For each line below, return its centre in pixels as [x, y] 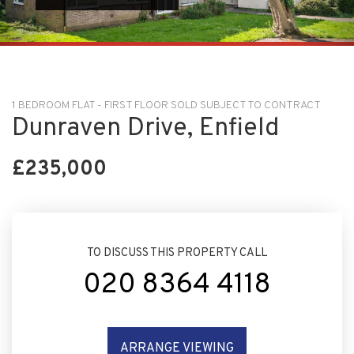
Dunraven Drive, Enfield [145, 128]
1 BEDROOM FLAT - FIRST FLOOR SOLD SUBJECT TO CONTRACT [166, 105]
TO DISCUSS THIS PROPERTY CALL [177, 253]
